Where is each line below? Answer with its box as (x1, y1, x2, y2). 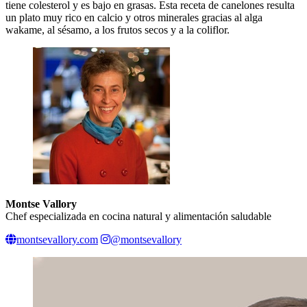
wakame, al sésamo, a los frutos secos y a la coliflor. (5, 23, 230, 36)
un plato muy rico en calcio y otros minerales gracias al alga (5, 11, 262, 23)
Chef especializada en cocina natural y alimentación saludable (5, 210, 271, 222)
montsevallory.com (16, 233, 98, 245)
